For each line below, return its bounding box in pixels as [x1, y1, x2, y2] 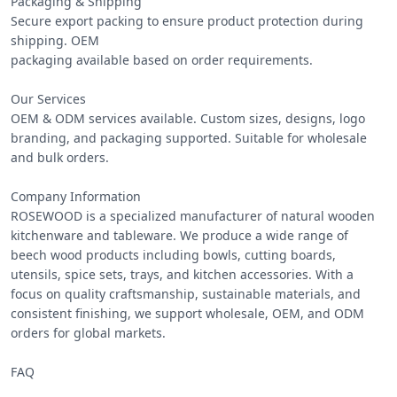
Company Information [11, 188, 141, 205]
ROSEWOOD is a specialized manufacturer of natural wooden [11, 207, 375, 224]
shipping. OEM [11, 32, 99, 49]
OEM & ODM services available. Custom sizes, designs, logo [11, 110, 365, 127]
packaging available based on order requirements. [11, 51, 313, 68]
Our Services [11, 90, 86, 107]
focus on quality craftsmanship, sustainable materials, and [11, 285, 361, 302]
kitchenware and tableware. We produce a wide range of [11, 227, 348, 244]
